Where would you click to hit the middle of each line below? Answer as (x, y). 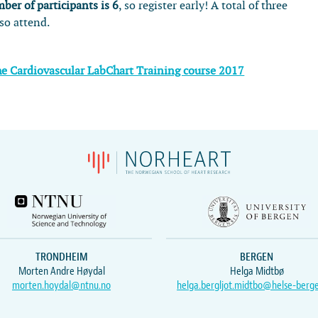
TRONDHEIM (61, 257)
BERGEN (257, 257)
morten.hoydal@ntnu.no (61, 285)
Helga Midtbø (257, 271)
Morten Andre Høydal (61, 271)
